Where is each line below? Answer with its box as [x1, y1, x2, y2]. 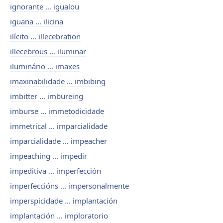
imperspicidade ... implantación [10, 196, 117, 206]
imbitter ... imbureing [10, 91, 83, 101]
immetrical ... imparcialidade [10, 121, 108, 131]
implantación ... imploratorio [10, 211, 108, 221]
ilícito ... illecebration [10, 31, 81, 41]
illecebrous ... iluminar [10, 46, 86, 56]
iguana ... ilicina [10, 16, 63, 26]
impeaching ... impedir [10, 151, 87, 161]
